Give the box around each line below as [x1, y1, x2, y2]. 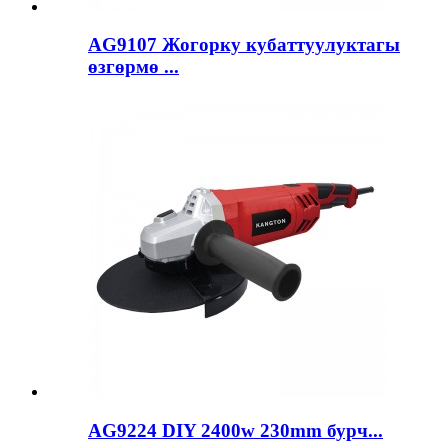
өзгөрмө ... [88, 56, 179, 78]
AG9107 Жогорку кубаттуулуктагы [88, 34, 400, 56]
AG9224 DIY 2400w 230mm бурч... [88, 419, 383, 441]
